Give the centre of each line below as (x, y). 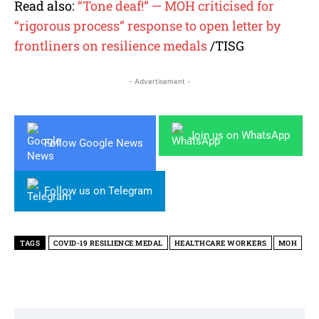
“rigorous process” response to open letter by (147, 26)
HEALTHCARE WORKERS (220, 244)
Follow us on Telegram (98, 191)
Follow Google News (94, 143)
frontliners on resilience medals (111, 46)
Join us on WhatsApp (239, 136)
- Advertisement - (159, 82)
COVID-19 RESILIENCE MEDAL (108, 244)
